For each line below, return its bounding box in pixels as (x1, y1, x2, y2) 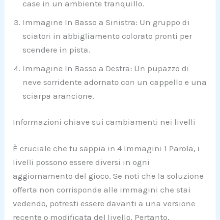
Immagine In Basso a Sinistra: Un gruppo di (23, 17, 190, 27)
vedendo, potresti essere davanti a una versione (13, 198, 196, 208)
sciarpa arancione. (23, 90, 95, 101)
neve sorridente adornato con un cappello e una (23, 77, 207, 87)
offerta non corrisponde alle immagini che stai (13, 184, 191, 194)
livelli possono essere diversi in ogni (13, 157, 150, 167)
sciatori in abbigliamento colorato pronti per (23, 30, 192, 41)
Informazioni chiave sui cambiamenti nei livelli (13, 117, 196, 127)
